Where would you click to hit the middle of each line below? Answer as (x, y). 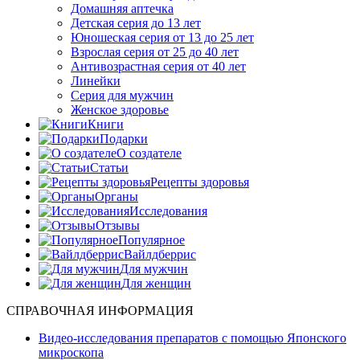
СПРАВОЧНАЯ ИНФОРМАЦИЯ (100, 311)
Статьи (109, 168)
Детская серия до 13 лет (136, 23)
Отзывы (118, 225)
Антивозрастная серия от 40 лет (158, 66)
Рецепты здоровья (200, 182)
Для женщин (156, 283)
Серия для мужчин (122, 95)
